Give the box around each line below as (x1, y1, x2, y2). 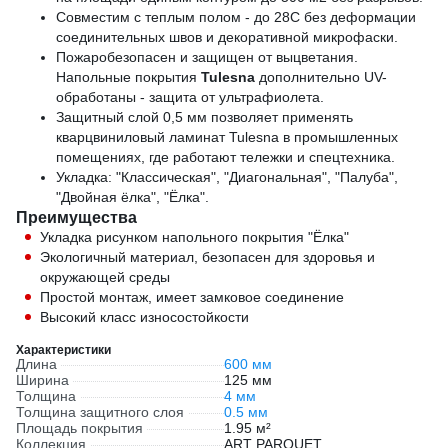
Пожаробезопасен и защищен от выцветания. (56, 49, 358, 65)
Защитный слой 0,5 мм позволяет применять (56, 109, 353, 125)
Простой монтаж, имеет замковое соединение (40, 289, 344, 305)
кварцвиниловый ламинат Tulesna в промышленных (56, 129, 398, 145)
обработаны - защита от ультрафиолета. (56, 89, 324, 105)
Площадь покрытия (16, 420, 143, 436)
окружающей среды (40, 269, 170, 285)
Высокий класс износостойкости (40, 309, 249, 325)
